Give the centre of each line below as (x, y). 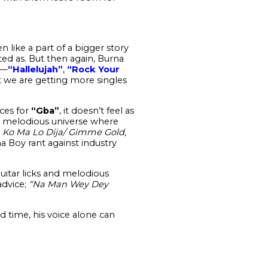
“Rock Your (93, 69)
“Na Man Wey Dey (67, 184)
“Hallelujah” (35, 69)
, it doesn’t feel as (96, 110)
